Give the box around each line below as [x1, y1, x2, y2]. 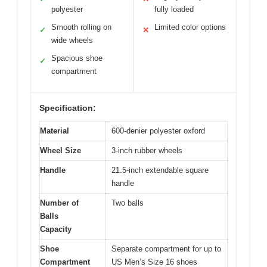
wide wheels [51, 35, 93, 45]
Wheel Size [40, 145, 81, 155]
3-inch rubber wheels [111, 145, 182, 155]
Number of [40, 198, 79, 207]
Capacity [40, 224, 72, 234]
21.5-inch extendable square [111, 165, 209, 175]
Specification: [39, 103, 96, 113]
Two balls [111, 198, 144, 207]
